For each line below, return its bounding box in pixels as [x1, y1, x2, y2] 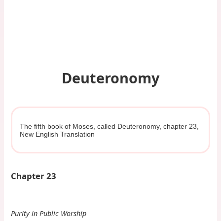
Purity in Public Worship [11, 208, 87, 218]
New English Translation [19, 130, 95, 138]
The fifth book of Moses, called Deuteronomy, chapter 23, [19, 122, 199, 130]
